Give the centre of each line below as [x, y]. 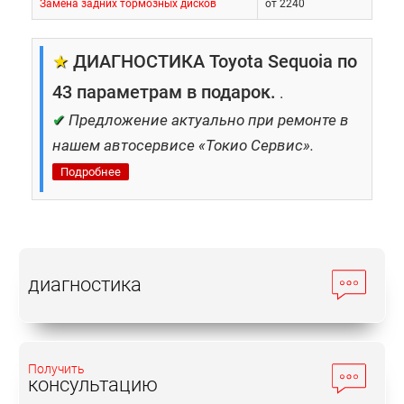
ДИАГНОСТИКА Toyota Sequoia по [213, 61]
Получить [56, 369]
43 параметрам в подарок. [164, 92]
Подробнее [91, 172]
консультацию [93, 385]
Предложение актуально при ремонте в [209, 120]
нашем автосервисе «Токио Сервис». [183, 145]
